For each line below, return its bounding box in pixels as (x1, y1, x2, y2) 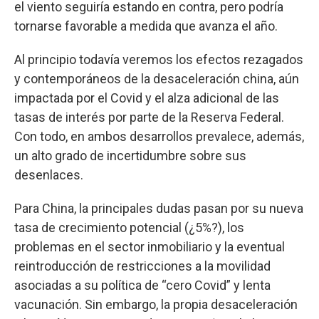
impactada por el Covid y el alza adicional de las (14, 90, 279, 105)
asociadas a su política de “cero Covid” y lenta (14, 277, 271, 293)
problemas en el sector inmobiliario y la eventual (14, 239, 285, 254)
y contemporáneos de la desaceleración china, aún (14, 70, 299, 86)
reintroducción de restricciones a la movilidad (14, 258, 271, 273)
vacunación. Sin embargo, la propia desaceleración (14, 296, 298, 312)
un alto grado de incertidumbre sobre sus (14, 147, 246, 163)
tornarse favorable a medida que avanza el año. (14, 18, 278, 33)
